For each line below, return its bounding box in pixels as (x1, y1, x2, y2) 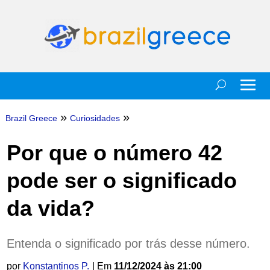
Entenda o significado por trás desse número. (6, 237, 250, 250)
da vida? (6, 196, 95, 221)
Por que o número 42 (6, 140, 222, 165)
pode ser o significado (6, 168, 237, 193)
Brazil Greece (5, 113, 57, 123)
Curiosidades (69, 113, 120, 123)
